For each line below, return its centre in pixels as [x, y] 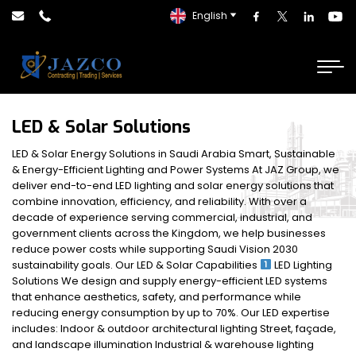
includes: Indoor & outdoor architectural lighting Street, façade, [174, 329]
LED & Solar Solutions [101, 127]
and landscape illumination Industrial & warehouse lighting [163, 344]
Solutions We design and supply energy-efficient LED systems [170, 281]
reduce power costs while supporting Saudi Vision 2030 [155, 249]
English [210, 15]
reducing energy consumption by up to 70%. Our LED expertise [171, 313]
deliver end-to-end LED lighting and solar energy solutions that [173, 186]
